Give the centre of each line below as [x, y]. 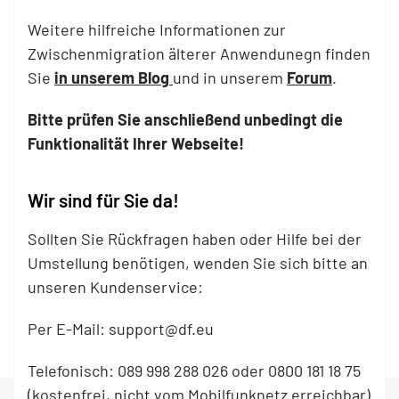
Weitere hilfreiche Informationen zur [157, 29]
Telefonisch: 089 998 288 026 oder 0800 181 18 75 [194, 370]
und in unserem [230, 77]
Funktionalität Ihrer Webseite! [136, 143]
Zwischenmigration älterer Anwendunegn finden [199, 53]
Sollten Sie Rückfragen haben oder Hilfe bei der [195, 239]
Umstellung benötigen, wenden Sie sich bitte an [198, 263]
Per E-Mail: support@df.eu [121, 329]
